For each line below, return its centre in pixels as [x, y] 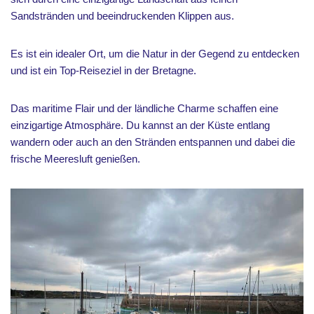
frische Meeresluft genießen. [75, 159]
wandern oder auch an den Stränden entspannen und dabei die [153, 142]
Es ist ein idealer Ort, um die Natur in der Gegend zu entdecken [155, 54]
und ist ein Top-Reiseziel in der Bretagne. [103, 70]
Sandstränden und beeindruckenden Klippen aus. [122, 16]
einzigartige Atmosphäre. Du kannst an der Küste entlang [140, 125]
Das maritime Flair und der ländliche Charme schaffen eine [144, 108]
